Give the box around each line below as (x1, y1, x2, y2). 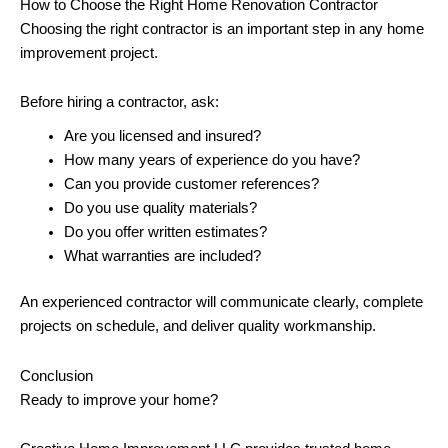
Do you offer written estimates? (63, 224, 267, 241)
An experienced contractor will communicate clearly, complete (20, 294, 423, 311)
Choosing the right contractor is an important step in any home (20, 20, 424, 37)
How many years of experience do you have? (63, 152, 360, 169)
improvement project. (20, 44, 158, 61)
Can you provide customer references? (63, 176, 319, 193)
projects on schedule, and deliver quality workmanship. (20, 318, 376, 335)
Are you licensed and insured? (63, 128, 261, 145)
